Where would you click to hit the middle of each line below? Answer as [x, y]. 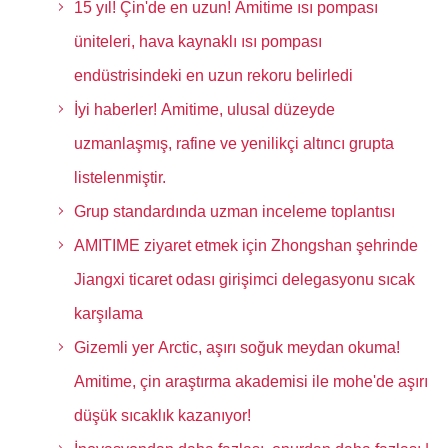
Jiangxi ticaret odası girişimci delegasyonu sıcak [244, 279]
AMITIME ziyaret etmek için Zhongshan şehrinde [245, 245]
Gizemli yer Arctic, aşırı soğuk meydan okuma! [236, 347]
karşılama [108, 313]
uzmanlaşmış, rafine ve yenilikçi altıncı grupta [233, 143]
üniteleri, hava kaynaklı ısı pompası [197, 41]
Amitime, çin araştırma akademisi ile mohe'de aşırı [250, 381]
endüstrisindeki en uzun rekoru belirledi [213, 75]
